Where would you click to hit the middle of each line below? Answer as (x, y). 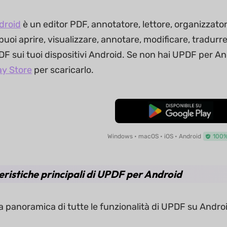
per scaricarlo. (63, 70)
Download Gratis (180, 111)
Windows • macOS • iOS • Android (155, 136)
